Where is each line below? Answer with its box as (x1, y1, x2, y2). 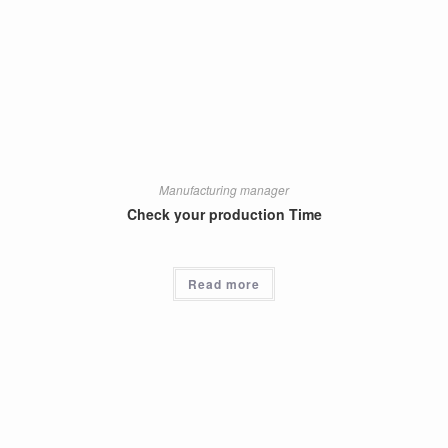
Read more (188, 275, 260, 294)
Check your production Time (126, 204, 322, 225)
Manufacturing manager (159, 181, 289, 199)
